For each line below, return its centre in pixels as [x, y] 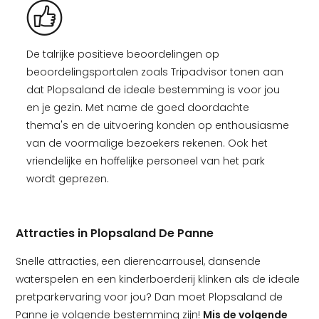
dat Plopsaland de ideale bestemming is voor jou [153, 90]
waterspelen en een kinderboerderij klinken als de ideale [158, 279]
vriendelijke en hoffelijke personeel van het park [146, 161]
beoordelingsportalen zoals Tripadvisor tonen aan [155, 72]
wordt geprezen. [69, 179]
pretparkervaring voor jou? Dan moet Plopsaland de [149, 297]
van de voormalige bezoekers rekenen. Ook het [147, 143]
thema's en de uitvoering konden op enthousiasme [158, 125]
